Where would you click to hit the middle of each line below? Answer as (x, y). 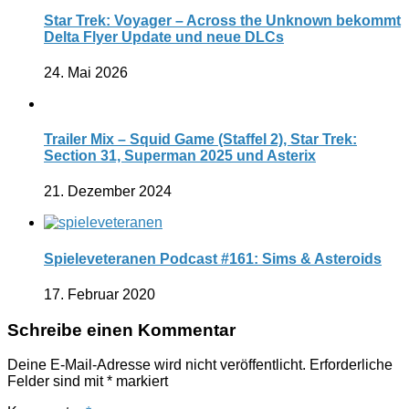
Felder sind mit (57, 382)
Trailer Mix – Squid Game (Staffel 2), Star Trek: (200, 140)
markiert (140, 382)
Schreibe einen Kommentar (121, 330)
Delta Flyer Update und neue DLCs (164, 37)
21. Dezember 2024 (108, 192)
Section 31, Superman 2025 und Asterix (180, 156)
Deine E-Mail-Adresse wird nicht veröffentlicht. (157, 365)
